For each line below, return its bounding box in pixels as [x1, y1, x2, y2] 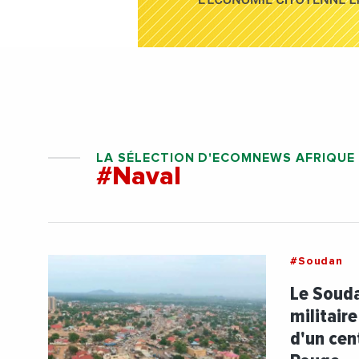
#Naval [96, 164, 181, 190]
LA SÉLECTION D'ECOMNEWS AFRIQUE [96, 151, 355, 164]
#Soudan [290, 256, 343, 267]
